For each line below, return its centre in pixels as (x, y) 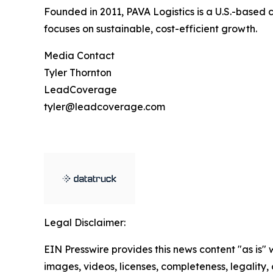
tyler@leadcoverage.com (105, 106)
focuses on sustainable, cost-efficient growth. (151, 28)
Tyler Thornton (78, 72)
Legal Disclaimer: (85, 222)
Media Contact (79, 55)
